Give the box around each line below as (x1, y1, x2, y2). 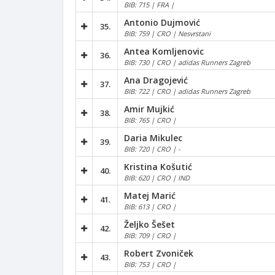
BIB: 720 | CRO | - (124, 144, 180, 153)
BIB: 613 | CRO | (124, 201, 176, 211)
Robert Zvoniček (124, 247, 193, 259)
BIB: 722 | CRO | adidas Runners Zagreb (124, 86, 250, 96)
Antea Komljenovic (124, 45, 204, 57)
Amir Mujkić (124, 103, 174, 115)
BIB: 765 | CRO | (124, 115, 176, 125)
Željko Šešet (124, 218, 175, 230)
